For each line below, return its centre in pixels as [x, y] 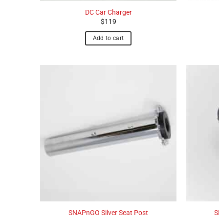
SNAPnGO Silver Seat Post [109, 213]
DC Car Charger [108, 12]
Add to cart [108, 38]
